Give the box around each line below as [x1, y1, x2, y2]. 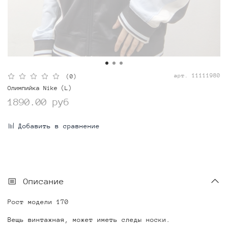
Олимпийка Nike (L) [8, 84, 72, 92]
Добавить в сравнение [18, 122, 100, 130]
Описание [23, 176, 64, 186]
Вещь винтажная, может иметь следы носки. [8, 215, 170, 223]
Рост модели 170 [8, 197, 69, 206]
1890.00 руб [8, 96, 69, 107]
